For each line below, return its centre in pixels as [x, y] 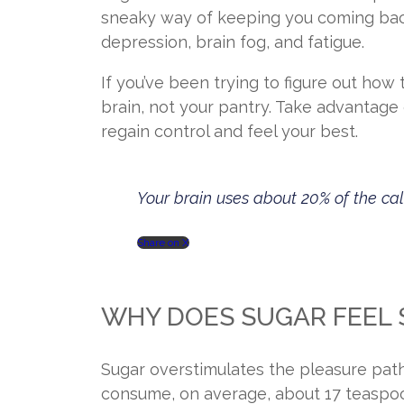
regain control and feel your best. [230, 131]
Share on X [163, 242]
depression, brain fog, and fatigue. [233, 41]
